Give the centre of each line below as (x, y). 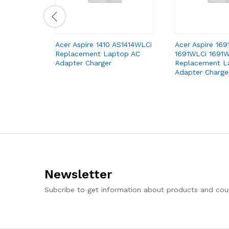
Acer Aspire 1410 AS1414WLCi (104, 44)
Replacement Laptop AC (98, 53)
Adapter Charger (83, 63)
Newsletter (78, 174)
